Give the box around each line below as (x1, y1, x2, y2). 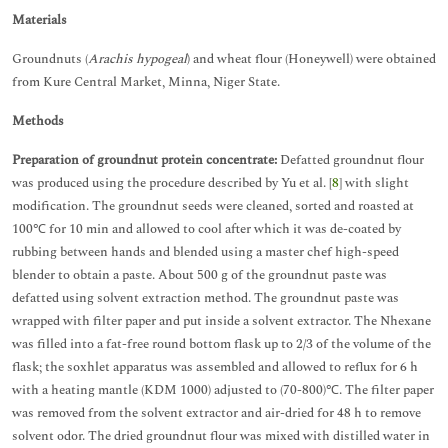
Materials (12, 10, 67, 30)
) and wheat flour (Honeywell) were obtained (187, 49, 436, 69)
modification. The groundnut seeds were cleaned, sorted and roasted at (12, 196, 414, 216)
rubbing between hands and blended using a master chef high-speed (12, 242, 399, 262)
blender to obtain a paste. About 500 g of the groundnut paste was (12, 265, 387, 285)
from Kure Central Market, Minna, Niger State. (12, 72, 280, 92)
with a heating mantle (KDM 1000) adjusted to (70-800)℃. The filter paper (12, 380, 434, 400)
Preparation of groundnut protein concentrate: (12, 150, 277, 170)
